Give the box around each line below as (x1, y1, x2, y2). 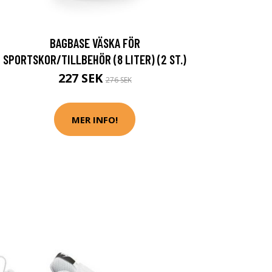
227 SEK (58, 70, 106, 86)
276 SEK (105, 75, 132, 85)
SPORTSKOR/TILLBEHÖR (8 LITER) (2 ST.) (3, 52, 186, 67)
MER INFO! (72, 113, 118, 126)
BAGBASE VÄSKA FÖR (49, 35, 140, 50)
